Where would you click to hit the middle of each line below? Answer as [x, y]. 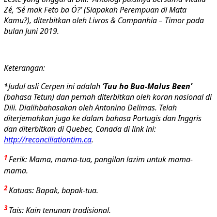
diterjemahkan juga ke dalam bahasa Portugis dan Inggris [103, 118]
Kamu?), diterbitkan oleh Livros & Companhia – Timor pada [104, 21]
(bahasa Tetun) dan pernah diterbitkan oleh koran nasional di [108, 97]
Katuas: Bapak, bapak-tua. [54, 191]
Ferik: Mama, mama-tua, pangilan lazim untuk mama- [101, 160]
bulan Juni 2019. [31, 31]
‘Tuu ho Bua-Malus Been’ [147, 86]
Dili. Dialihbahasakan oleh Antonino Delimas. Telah [90, 108]
